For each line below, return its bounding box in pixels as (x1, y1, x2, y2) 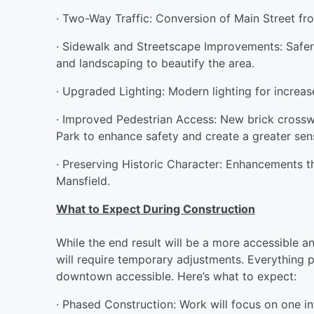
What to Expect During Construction (56, 201, 255, 216)
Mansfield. (56, 173, 110, 188)
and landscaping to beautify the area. (56, 55, 254, 70)
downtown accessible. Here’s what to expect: (56, 268, 296, 283)
